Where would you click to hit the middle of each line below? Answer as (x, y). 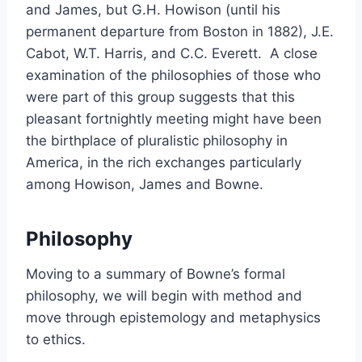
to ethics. (56, 339)
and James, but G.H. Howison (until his (153, 10)
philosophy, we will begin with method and (164, 296)
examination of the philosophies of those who (173, 75)
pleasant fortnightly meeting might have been (174, 119)
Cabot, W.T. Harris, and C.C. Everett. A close (172, 53)
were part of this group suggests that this (160, 97)
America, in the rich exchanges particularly (164, 162)
